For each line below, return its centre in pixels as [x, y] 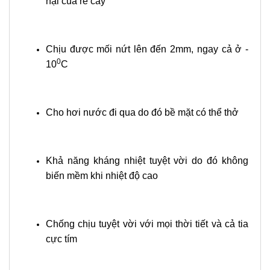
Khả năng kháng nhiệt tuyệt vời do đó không [147, 161]
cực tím [61, 239]
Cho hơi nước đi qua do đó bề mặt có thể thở [142, 112]
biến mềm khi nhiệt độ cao [102, 176]
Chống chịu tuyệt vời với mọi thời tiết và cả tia [147, 224]
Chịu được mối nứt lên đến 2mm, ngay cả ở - [147, 49]
